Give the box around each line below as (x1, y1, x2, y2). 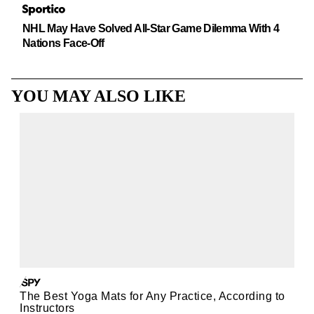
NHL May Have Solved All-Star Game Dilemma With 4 (22, 22, 280, 34)
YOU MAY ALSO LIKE (11, 87, 186, 105)
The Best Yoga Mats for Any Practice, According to (20, 289, 285, 302)
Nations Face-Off (22, 37, 104, 49)
